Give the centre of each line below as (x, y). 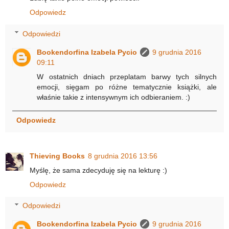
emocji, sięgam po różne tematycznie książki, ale (127, 87)
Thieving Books (57, 156)
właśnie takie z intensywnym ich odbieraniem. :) (114, 97)
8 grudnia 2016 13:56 (123, 156)
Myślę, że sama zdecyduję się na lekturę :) (98, 170)
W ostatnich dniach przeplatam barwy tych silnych (127, 76)
